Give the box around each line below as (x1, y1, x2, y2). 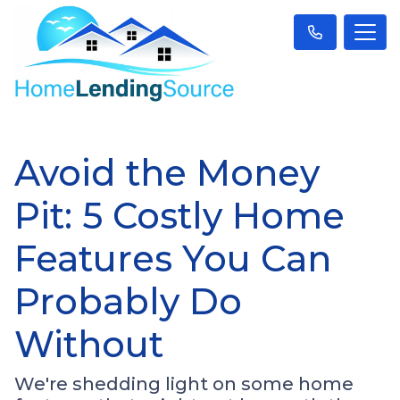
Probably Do (14, 279, 242, 323)
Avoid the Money (14, 150, 320, 195)
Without (14, 321, 163, 366)
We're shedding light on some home (14, 372, 354, 395)
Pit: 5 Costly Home (14, 193, 345, 237)
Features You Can (14, 236, 331, 280)
